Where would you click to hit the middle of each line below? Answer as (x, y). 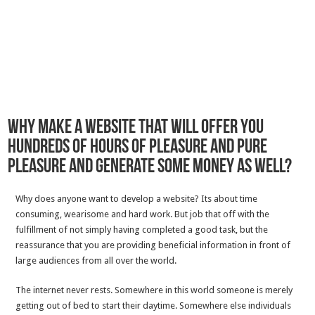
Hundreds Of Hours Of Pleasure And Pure (138, 148)
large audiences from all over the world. (96, 261)
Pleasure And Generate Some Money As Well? (150, 168)
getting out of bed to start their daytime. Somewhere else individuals (154, 306)
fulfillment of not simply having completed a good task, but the (142, 230)
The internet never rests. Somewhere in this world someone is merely (154, 290)
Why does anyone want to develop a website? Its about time (137, 199)
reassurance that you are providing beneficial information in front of (153, 245)
